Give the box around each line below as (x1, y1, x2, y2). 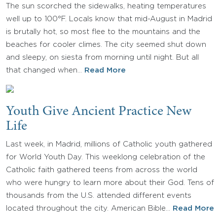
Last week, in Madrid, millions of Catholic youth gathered (6, 141, 212, 147)
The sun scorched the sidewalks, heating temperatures (6, 3, 206, 9)
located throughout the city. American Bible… (6, 205, 173, 212)
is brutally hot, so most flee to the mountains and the (6, 29, 200, 35)
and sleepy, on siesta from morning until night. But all (6, 54, 199, 61)
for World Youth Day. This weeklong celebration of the (6, 154, 205, 160)
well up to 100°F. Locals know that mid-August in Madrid (6, 16, 212, 22)
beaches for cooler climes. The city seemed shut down (6, 41, 206, 48)
